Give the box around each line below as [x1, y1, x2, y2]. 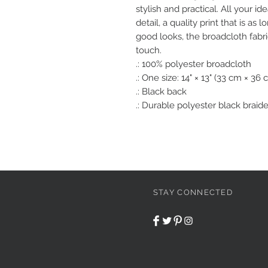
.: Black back [136, 86, 187, 98]
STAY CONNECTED [153, 188, 233, 197]
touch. [136, 45, 164, 56]
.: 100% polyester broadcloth [136, 59, 251, 70]
